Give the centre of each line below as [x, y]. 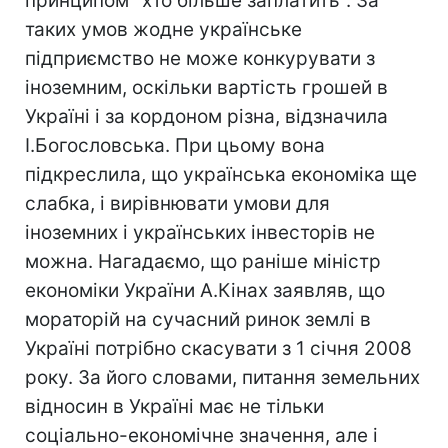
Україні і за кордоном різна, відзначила [206, 116]
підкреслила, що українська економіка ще [221, 174]
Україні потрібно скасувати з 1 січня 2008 [218, 348]
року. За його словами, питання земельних [222, 377]
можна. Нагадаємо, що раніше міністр [203, 261]
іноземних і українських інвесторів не [200, 232]
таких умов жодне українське [163, 29]
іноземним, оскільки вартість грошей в [206, 87]
